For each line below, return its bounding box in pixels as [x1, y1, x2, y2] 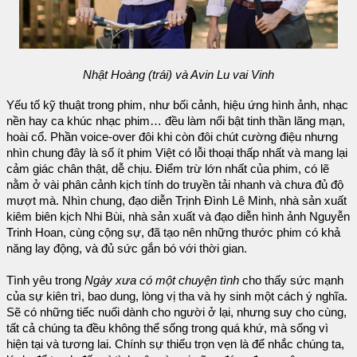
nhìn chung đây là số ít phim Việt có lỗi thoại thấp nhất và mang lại [6, 146, 347, 159]
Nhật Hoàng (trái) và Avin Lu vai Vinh [83, 69, 274, 82]
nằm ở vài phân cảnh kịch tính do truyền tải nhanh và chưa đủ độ [6, 178, 343, 191]
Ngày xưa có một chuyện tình [84, 273, 239, 287]
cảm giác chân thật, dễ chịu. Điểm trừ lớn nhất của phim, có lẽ [6, 162, 329, 175]
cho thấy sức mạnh [239, 273, 343, 287]
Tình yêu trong [6, 273, 84, 287]
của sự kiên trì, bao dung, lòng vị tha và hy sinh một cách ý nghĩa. [6, 289, 347, 303]
